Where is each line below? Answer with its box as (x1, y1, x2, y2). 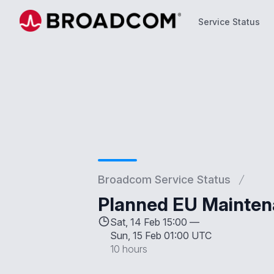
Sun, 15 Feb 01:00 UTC (110, 229, 212, 242)
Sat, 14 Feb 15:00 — (110, 216, 199, 228)
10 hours (110, 243, 147, 255)
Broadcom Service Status (98, 173, 231, 186)
